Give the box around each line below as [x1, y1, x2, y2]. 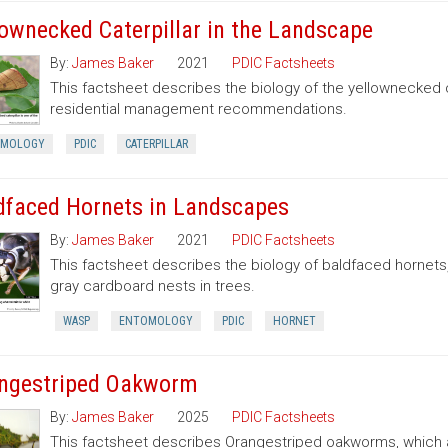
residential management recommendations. [49, 100, 347, 118]
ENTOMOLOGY [118, 314, 193, 328]
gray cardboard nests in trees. [49, 277, 255, 295]
